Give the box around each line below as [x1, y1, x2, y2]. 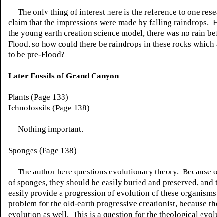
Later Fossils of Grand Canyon [8, 71, 119, 80]
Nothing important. [8, 124, 83, 134]
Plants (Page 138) [8, 93, 68, 102]
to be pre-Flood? [8, 50, 65, 59]
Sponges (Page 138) [8, 146, 77, 155]
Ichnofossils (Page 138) [8, 103, 90, 112]
